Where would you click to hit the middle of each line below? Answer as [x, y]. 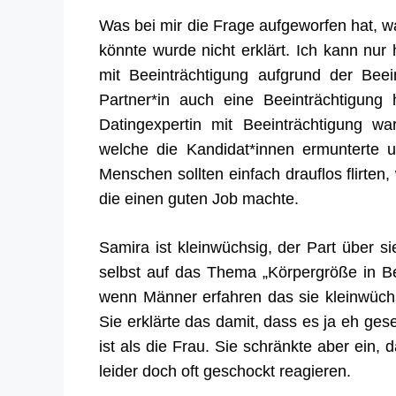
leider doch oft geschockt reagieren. [225, 371]
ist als [122, 346]
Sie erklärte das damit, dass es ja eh [232, 322]
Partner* [128, 99]
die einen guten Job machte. [199, 198]
